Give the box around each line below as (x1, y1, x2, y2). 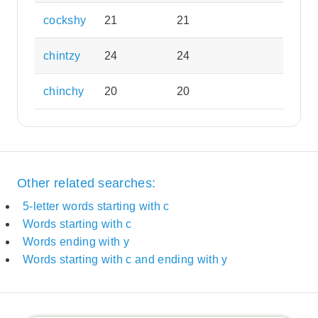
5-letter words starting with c (23, 200, 170, 213)
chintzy (43, 50, 81, 62)
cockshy (43, 14, 87, 27)
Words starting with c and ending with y (23, 253, 228, 266)
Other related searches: (17, 175, 156, 190)
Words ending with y (23, 236, 130, 248)
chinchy (43, 85, 84, 98)
